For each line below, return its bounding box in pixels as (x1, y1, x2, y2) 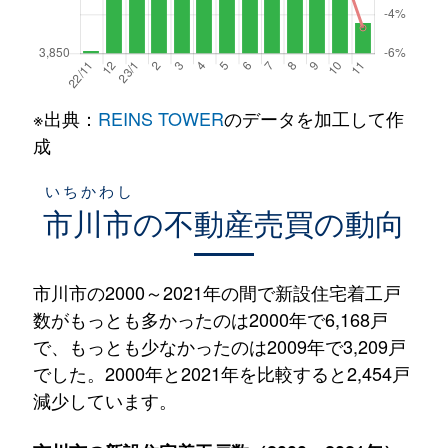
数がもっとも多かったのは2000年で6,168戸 (32, 305, 388, 332)
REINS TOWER (97, 104, 224, 131)
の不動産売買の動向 (133, 200, 405, 244)
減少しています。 (32, 386, 177, 413)
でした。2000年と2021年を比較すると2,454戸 (32, 359, 410, 386)
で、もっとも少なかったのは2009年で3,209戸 (32, 332, 406, 359)
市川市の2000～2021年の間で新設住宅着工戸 (32, 278, 401, 305)
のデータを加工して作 (223, 104, 404, 131)
